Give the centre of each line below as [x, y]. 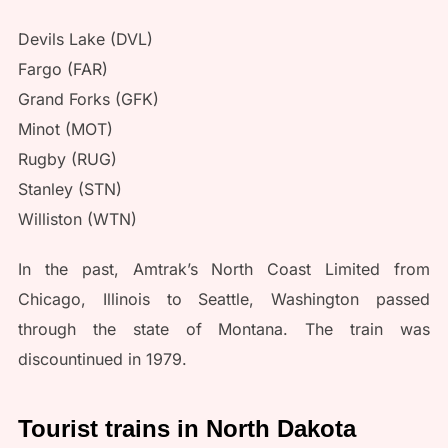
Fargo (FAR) [62, 68]
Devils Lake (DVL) [85, 38]
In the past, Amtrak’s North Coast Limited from [224, 268]
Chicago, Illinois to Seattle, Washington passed [224, 298]
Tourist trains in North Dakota [186, 428]
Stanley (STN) [69, 188]
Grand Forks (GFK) [88, 98]
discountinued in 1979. [102, 358]
